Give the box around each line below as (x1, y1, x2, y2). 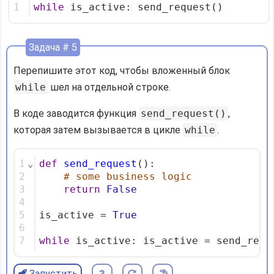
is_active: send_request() (64, 2, 223, 13)
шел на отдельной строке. (48, 81, 171, 94)
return (64, 184, 100, 196)
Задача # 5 (29, 42, 77, 54)
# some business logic (64, 171, 192, 183)
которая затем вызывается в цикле (13, 124, 183, 136)
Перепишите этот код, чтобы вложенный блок (13, 65, 230, 77)
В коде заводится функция (13, 108, 139, 120)
